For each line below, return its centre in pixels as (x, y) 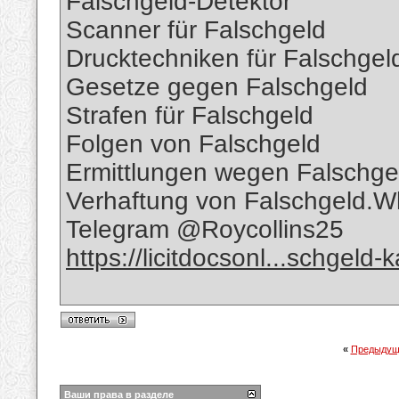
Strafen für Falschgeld (190, 116)
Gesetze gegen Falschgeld (217, 87)
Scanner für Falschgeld (196, 30)
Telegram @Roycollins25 (205, 230)
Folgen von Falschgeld (193, 144)
